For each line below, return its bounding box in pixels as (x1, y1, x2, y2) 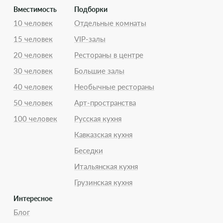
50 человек (13, 98, 53, 107)
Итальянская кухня (74, 162, 138, 171)
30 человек (13, 66, 53, 75)
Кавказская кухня (74, 130, 132, 139)
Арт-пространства (74, 98, 136, 107)
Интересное (13, 194, 52, 203)
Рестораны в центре (74, 50, 143, 59)
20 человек (13, 50, 53, 59)
